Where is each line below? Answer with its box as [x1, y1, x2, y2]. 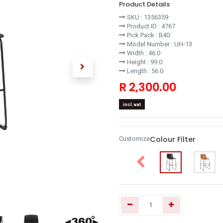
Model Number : [125, 40, 174, 48]
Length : [125, 67, 151, 75]
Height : [125, 58, 150, 66]
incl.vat [122, 101, 141, 107]
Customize [119, 134, 150, 142]
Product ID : [125, 22, 161, 30]
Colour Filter [150, 134, 196, 144]
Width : [125, 49, 148, 57]
